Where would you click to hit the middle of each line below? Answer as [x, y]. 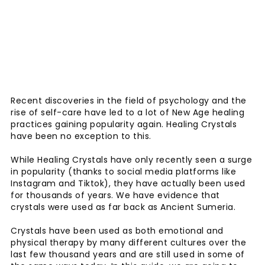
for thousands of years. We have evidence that [115, 195]
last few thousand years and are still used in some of [128, 254]
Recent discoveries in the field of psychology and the [129, 100]
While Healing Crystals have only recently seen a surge [131, 159]
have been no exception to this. [82, 136]
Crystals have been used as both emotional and [117, 230]
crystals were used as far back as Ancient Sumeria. [125, 207]
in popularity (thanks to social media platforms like [123, 171]
